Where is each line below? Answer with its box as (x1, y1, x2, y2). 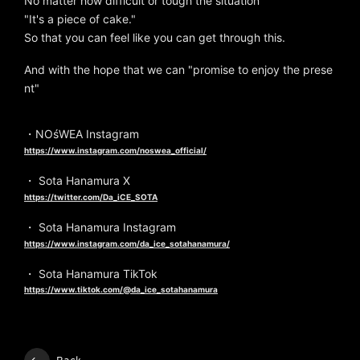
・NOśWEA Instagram (24, 127, 139, 141)
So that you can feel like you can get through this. (24, 31, 285, 45)
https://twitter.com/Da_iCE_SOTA (24, 191, 157, 202)
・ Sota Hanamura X (24, 174, 130, 188)
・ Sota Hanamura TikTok (24, 266, 157, 280)
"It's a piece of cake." (24, 12, 136, 27)
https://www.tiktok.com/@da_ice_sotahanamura (24, 284, 218, 295)
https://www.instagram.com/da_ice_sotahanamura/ (24, 238, 230, 248)
